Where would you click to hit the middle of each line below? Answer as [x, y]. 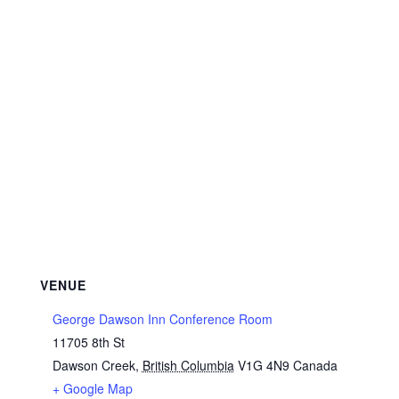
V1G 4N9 [263, 365]
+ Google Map [92, 388]
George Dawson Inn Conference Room [162, 318]
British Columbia [188, 365]
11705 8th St [88, 342]
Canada [315, 365]
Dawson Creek [94, 365]
